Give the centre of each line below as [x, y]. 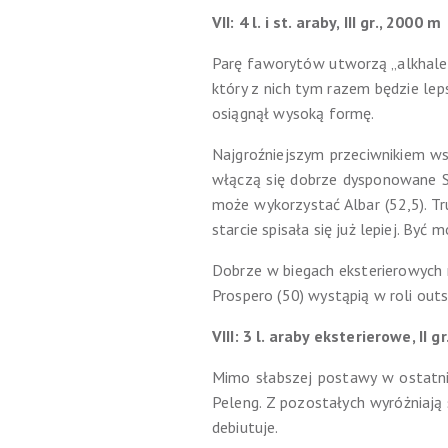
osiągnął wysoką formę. [293, 113]
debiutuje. [245, 427]
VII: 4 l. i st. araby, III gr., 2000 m [326, 22]
